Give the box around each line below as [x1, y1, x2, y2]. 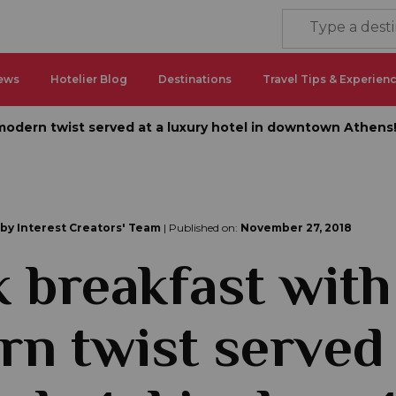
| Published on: [161, 221, 240, 234]
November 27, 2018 [240, 221, 352, 234]
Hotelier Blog [50, 72, 127, 86]
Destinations [158, 72, 232, 86]
